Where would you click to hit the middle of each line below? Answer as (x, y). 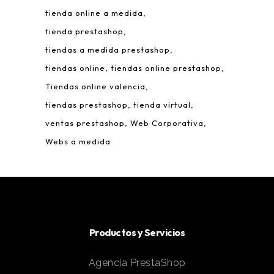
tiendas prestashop (87, 105)
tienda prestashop (84, 31)
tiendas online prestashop (166, 68)
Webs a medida (78, 142)
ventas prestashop (85, 123)
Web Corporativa (167, 123)
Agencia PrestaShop (137, 263)
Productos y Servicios (137, 233)
